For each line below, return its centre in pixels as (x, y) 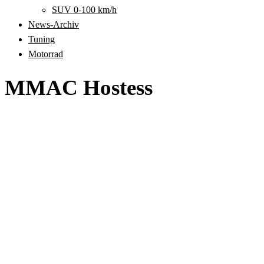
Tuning (42, 39)
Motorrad (46, 54)
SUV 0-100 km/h (84, 10)
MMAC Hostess (79, 88)
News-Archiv (54, 24)
